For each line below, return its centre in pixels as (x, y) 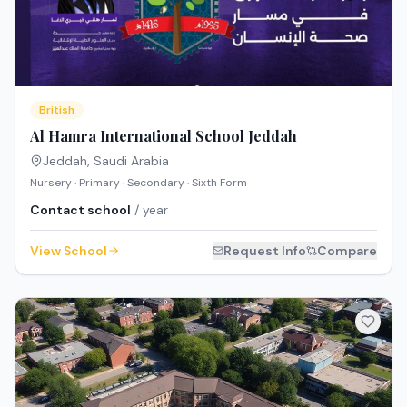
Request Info (265, 251)
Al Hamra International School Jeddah (164, 136)
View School (69, 251)
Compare (347, 251)
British (57, 110)
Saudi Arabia (131, 161)
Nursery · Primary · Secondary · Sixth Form (139, 183)
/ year (149, 210)
